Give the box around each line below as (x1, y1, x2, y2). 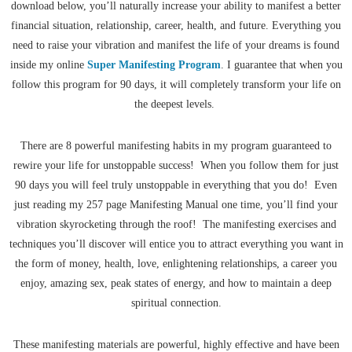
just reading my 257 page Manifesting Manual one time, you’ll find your (14, 199, 338, 211)
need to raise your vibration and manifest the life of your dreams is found (13, 39, 339, 52)
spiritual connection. (130, 297, 222, 310)
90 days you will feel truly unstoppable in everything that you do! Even (15, 179, 337, 192)
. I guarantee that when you (220, 59, 343, 71)
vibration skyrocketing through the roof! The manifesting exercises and (16, 218, 336, 231)
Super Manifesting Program (86, 59, 221, 71)
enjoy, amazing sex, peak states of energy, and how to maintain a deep (20, 277, 332, 290)
